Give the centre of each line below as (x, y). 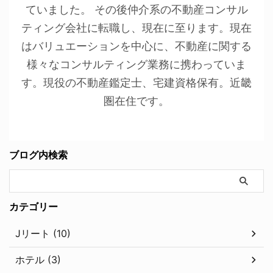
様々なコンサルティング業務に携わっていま (136, 64)
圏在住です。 (136, 101)
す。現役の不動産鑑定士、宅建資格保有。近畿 (136, 82)
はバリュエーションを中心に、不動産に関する (136, 46)
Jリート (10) (43, 233)
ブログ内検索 (38, 154)
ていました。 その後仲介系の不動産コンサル (136, 9)
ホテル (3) (38, 259)
